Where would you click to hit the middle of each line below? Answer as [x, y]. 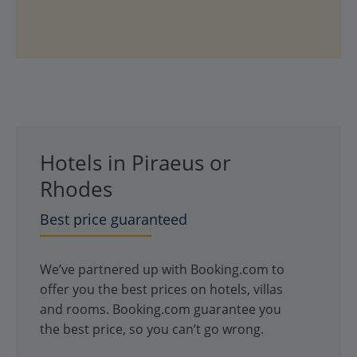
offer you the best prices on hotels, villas [161, 290]
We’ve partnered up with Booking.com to [162, 270]
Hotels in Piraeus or [135, 163]
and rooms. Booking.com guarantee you [161, 310]
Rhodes [76, 189]
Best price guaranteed [114, 220]
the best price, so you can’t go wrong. [152, 330]
